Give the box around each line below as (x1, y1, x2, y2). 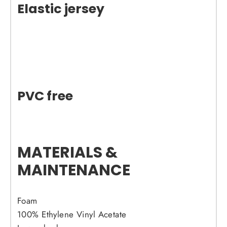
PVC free (17, 87, 73, 105)
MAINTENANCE (17, 160, 130, 181)
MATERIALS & (17, 142, 118, 163)
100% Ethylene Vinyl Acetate (17, 208, 127, 221)
